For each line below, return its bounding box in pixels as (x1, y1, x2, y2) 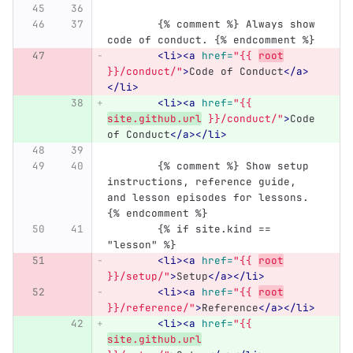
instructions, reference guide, (106, 175, 303, 189)
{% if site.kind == (106, 222, 158, 236)
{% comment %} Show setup (106, 159, 158, 173)
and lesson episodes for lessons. (106, 191, 315, 205)
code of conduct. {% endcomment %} (106, 33, 315, 47)
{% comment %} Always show (106, 17, 158, 32)
